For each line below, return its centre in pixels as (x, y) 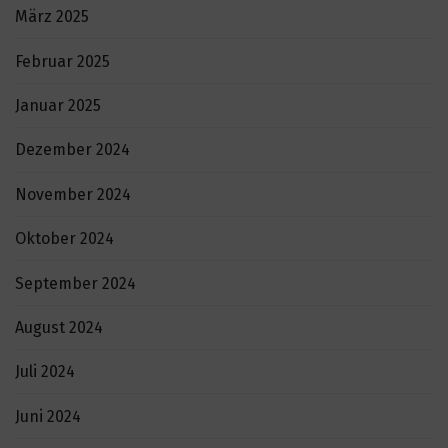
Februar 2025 (62, 61)
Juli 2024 (45, 372)
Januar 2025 (58, 106)
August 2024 (59, 327)
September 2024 (75, 283)
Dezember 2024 (72, 150)
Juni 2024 (48, 416)
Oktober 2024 (64, 239)
